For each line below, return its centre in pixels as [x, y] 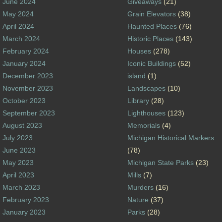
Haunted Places [152, 26]
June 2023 [19, 150]
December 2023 [28, 76]
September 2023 [29, 113]
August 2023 [23, 125]
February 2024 [26, 51]
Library [138, 100]
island [136, 76]
